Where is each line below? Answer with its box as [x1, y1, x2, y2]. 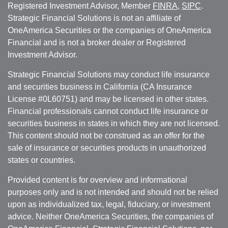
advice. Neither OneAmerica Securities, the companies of [8, 212, 213, 221]
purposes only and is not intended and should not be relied [8, 187, 218, 196]
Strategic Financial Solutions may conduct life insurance [8, 70, 210, 79]
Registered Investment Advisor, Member [8, 1, 153, 10]
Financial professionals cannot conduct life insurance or [8, 106, 208, 116]
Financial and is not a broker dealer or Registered [8, 38, 186, 47]
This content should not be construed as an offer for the [8, 131, 205, 140]
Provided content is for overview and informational [8, 175, 187, 184]
